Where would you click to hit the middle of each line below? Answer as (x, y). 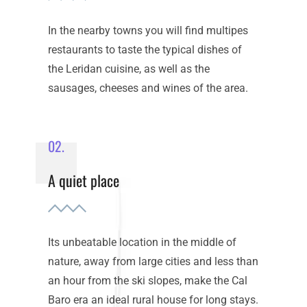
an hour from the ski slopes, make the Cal (148, 280)
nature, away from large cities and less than (153, 261)
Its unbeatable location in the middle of (142, 242)
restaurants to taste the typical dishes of (145, 49)
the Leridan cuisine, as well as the (129, 69)
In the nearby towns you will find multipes (148, 30)
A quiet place (84, 181)
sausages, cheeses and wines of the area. (148, 88)
